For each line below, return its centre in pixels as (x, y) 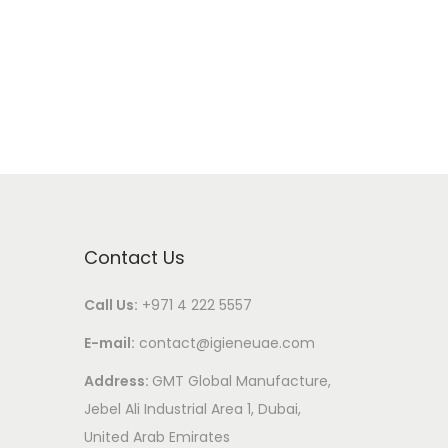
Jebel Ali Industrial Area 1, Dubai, (192, 408)
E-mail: (109, 342)
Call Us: (110, 304)
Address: (117, 380)
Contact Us (134, 257)
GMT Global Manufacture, (241, 380)
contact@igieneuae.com (226, 342)
